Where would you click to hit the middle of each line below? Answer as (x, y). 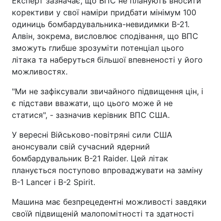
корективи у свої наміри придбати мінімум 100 (104, 12)
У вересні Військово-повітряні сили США (92, 135)
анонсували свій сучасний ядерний (81, 147)
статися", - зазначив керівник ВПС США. (91, 115)
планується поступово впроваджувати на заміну (107, 170)
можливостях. (40, 72)
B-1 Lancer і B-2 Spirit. (54, 182)
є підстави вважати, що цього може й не (92, 103)
